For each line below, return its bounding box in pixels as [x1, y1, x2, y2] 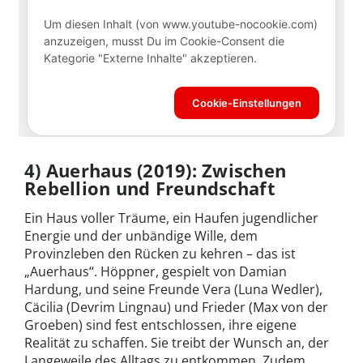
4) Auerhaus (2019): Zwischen [24, 158, 287, 182]
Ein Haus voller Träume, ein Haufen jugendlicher [24, 209, 318, 227]
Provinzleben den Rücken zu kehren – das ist [24, 245, 296, 263]
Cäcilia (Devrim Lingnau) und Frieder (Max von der [24, 298, 328, 316]
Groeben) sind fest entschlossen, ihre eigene [24, 316, 297, 334]
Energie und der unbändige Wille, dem [24, 227, 258, 245]
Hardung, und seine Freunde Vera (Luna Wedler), [24, 280, 322, 298]
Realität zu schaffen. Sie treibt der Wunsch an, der [24, 334, 329, 352]
